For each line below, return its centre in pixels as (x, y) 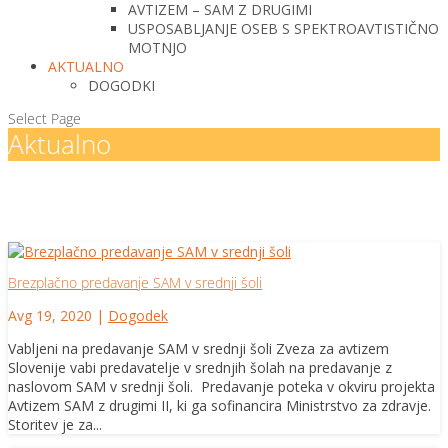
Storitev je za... (55, 424)
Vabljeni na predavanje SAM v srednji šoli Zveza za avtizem (198, 348)
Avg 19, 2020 (50, 315)
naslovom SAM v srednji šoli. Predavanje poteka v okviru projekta (221, 386)
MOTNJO (157, 47)
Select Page (44, 118)
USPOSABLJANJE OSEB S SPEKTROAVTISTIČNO (283, 28)
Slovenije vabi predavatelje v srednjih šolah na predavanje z (200, 367)
